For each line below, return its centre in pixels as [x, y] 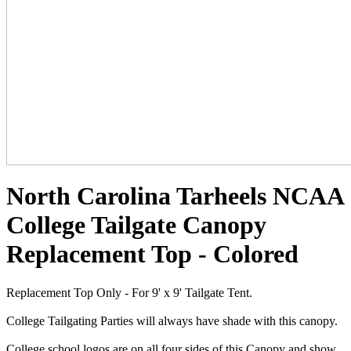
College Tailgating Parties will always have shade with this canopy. [172, 320]
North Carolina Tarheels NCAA [175, 196]
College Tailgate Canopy [136, 225]
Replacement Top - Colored [152, 254]
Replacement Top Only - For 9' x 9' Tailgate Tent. [129, 292]
